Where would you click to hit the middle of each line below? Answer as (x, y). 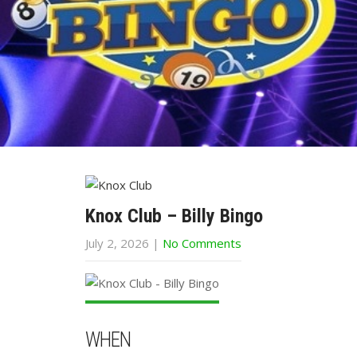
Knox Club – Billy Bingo (174, 216)
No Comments (202, 243)
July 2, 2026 (117, 243)
